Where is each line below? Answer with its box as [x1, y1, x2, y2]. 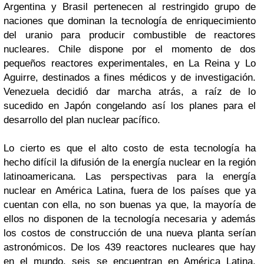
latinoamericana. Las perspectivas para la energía [4, 171, 256, 182]
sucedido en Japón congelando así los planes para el [4, 100, 256, 111]
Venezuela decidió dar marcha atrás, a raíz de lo [4, 86, 256, 97]
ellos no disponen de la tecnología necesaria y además [4, 213, 256, 225]
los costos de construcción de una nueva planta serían [4, 227, 256, 239]
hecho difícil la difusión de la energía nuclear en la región [4, 157, 256, 168]
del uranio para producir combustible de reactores [4, 29, 256, 41]
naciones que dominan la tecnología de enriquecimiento [4, 15, 256, 27]
